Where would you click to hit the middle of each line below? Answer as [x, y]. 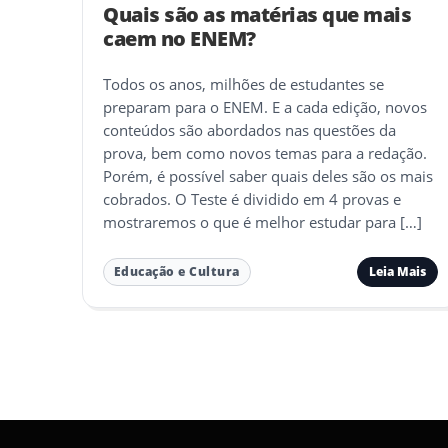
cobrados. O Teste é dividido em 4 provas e [252, 199]
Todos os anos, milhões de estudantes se [243, 84]
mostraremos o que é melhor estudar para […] [262, 222]
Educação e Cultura [176, 272]
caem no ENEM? [179, 39]
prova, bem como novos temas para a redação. [265, 153]
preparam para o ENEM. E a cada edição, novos [265, 107]
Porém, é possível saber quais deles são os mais [268, 176]
